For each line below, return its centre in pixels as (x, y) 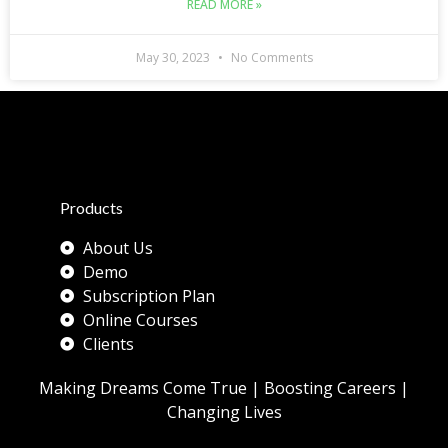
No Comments (270, 57)
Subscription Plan (148, 295)
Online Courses (140, 319)
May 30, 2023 (174, 57)
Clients (108, 343)
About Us (117, 247)
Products (91, 207)
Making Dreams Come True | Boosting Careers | (224, 387)
